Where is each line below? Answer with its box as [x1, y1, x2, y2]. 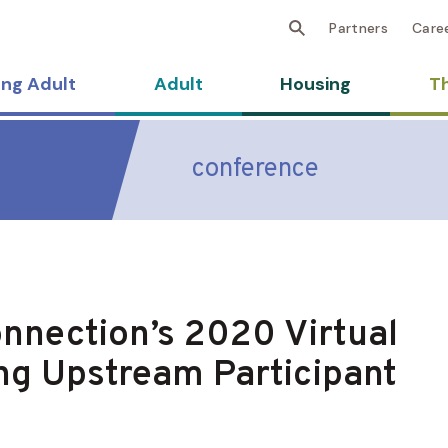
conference [192, 153, 319, 186]
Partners [329, 19, 389, 37]
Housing [280, 72, 352, 96]
